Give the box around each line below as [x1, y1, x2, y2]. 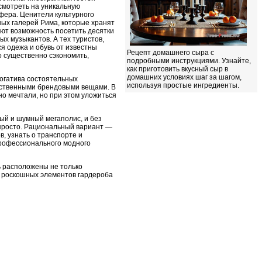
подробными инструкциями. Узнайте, [127, 57, 251, 65]
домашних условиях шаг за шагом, [127, 73, 242, 81]
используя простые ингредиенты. [127, 81, 239, 89]
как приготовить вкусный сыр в [127, 65, 228, 73]
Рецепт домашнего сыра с [127, 49, 214, 57]
